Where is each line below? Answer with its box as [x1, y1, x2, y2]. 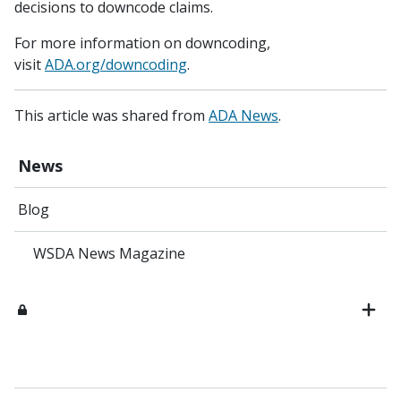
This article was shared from [14, 106, 209, 125]
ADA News [209, 106, 278, 125]
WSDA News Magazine [32, 243, 185, 263]
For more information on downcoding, [14, 33, 270, 53]
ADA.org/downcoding [45, 55, 187, 74]
